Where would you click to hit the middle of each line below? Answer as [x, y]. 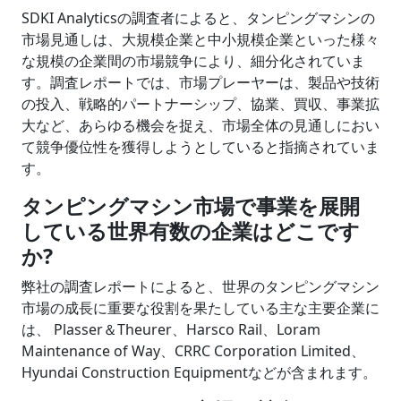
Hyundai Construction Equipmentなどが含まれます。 [199, 372]
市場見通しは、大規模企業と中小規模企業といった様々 [200, 39]
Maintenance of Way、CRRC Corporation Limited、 [193, 350]
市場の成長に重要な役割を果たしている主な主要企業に [200, 307]
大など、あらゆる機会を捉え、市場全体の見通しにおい [200, 125]
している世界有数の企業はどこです [191, 230]
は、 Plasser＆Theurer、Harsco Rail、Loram [171, 329]
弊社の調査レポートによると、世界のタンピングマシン [200, 286]
